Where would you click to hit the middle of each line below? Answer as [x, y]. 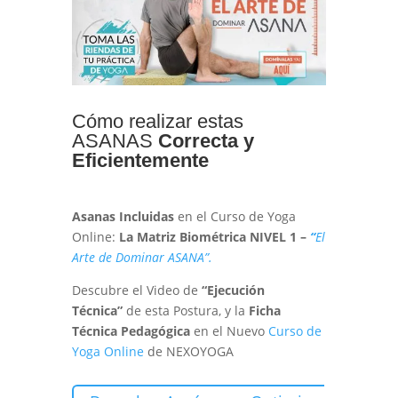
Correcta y [206, 141]
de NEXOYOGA [190, 352]
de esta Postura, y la [185, 311]
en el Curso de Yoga [236, 217]
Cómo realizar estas [157, 122]
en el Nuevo [229, 331]
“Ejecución [233, 291]
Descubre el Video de [136, 291]
